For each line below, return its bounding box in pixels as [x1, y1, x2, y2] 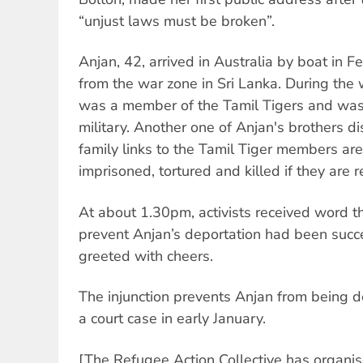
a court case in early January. [79, 309, 266, 329]
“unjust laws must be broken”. [79, 11, 275, 32]
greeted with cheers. [79, 246, 213, 266]
